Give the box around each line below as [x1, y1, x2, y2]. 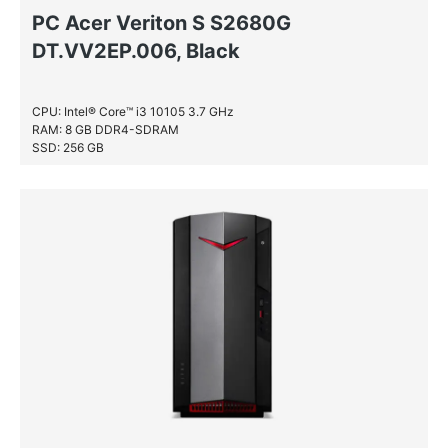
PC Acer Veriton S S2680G [32, 11, 291, 35]
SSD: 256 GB [32, 140, 104, 155]
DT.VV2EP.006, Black [32, 39, 240, 63]
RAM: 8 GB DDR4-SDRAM [32, 122, 179, 137]
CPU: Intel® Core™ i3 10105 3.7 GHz [32, 104, 234, 119]
